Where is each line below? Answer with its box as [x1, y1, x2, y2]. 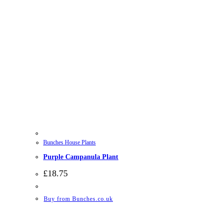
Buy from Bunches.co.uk [44, 195, 113, 202]
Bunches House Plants [43, 138, 96, 146]
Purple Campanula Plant [43, 153, 118, 161]
